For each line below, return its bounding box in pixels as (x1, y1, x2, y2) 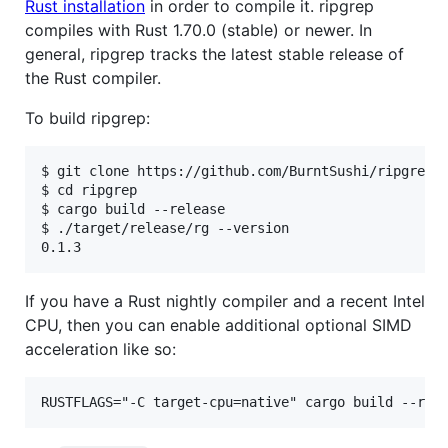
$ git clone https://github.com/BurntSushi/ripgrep (41, 162, 433, 179)
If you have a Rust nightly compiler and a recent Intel (25, 290, 425, 311)
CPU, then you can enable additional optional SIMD (25, 314, 412, 335)
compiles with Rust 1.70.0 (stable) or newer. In (25, 19, 372, 40)
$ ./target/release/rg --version (41, 219, 289, 236)
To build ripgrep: (25, 107, 150, 128)
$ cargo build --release (41, 200, 225, 217)
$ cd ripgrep (41, 181, 137, 198)
